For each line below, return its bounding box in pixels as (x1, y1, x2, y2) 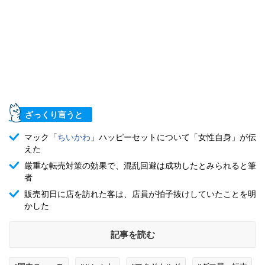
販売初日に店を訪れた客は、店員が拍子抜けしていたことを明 (24, 187, 256, 199)
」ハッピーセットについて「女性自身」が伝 (91, 130, 256, 143)
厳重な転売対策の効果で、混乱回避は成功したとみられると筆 (24, 159, 256, 171)
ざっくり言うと (25, 108, 83, 121)
